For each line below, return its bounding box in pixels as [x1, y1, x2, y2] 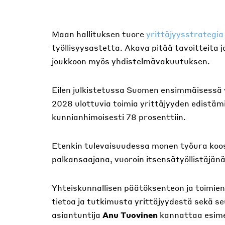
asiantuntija [52, 209, 102, 220]
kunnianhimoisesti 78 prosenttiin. [52, 111, 186, 122]
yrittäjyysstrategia [146, 29, 223, 39]
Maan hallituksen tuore [52, 29, 146, 39]
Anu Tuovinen [102, 209, 158, 220]
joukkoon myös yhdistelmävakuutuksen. [52, 56, 210, 66]
